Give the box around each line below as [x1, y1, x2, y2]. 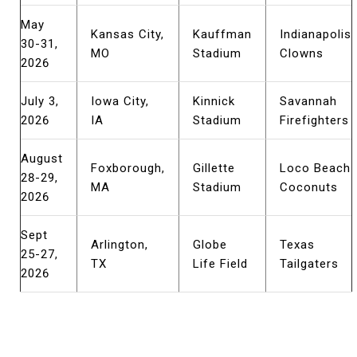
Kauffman [192, 27, 252, 41]
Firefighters [279, 113, 349, 127]
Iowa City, [90, 94, 149, 108]
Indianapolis [279, 27, 351, 41]
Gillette [192, 161, 235, 175]
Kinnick [192, 94, 235, 108]
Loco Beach [279, 161, 351, 175]
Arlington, [90, 237, 148, 252]
